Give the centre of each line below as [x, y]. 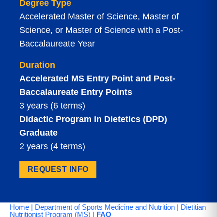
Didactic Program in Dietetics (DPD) [93, 119]
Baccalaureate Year [57, 44]
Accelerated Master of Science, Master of [99, 16]
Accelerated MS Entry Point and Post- [97, 78]
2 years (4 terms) [52, 146]
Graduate [39, 133]
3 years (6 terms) [52, 106]
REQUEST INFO [58, 169]
